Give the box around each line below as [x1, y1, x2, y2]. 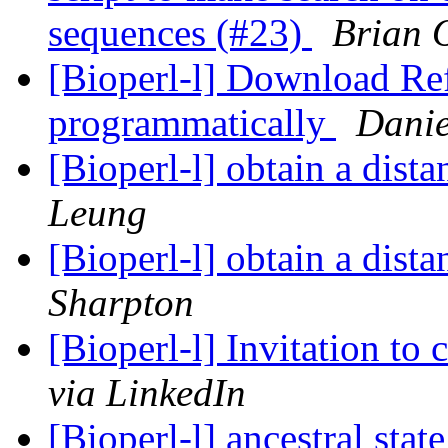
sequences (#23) [48, 11, 312, 55]
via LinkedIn [48, 371, 246, 415]
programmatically [48, 101, 336, 145]
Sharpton [48, 281, 194, 325]
